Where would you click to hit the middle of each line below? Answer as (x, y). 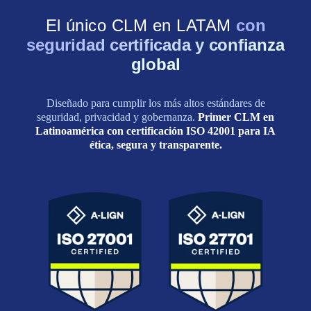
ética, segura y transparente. (155, 144)
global (155, 64)
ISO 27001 (95, 231)
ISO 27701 (216, 238)
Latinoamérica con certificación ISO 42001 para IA (155, 131)
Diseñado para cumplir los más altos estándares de (155, 103)
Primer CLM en (236, 117)
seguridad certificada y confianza (155, 44)
